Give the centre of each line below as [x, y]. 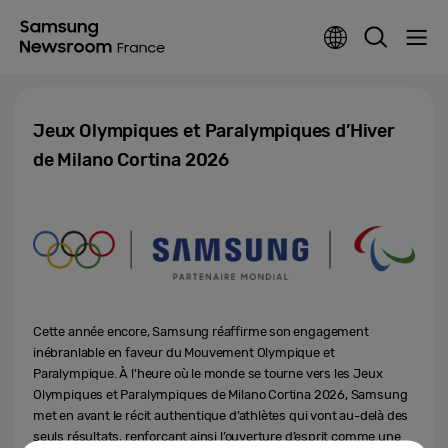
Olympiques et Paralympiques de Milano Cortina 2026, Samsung [220, 394]
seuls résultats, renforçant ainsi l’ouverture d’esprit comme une [217, 436]
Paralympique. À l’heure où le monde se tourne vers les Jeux [208, 373]
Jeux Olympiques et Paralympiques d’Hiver [214, 131]
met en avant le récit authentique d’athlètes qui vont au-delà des [221, 415]
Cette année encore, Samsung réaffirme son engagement [201, 331]
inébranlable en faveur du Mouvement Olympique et [184, 352]
